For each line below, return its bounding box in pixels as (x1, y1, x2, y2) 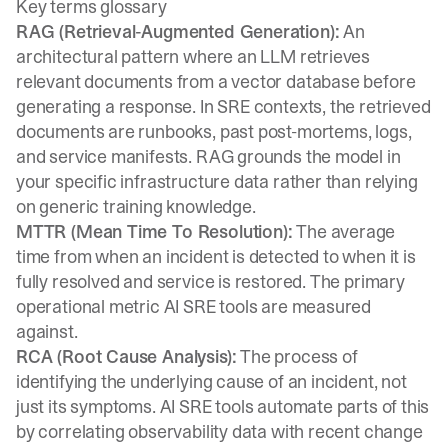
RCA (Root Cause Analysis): (16, 344, 237, 369)
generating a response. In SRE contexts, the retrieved (16, 94, 431, 119)
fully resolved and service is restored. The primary (16, 269, 405, 294)
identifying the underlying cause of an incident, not (16, 369, 407, 394)
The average (292, 219, 396, 244)
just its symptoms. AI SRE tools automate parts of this (16, 394, 430, 419)
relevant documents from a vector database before (16, 69, 416, 94)
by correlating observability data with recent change (16, 419, 423, 444)
